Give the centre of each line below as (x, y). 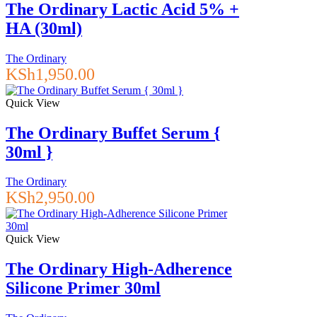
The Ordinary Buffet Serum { (113, 133)
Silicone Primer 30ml (83, 288)
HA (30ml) (44, 28)
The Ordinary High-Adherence (119, 269)
